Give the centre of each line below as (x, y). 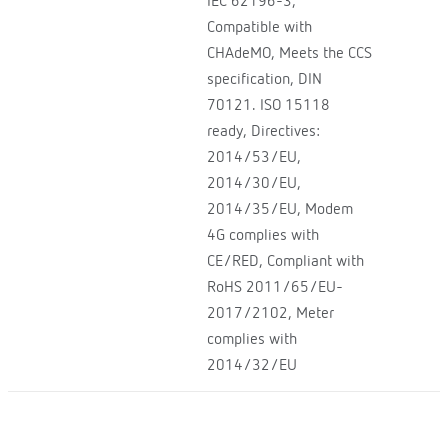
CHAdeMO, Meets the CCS (289, 53)
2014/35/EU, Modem (279, 209)
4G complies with (262, 235)
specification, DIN (264, 79)
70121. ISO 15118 (268, 105)
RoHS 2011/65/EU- (274, 287)
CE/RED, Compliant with (285, 261)
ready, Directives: (263, 131)
